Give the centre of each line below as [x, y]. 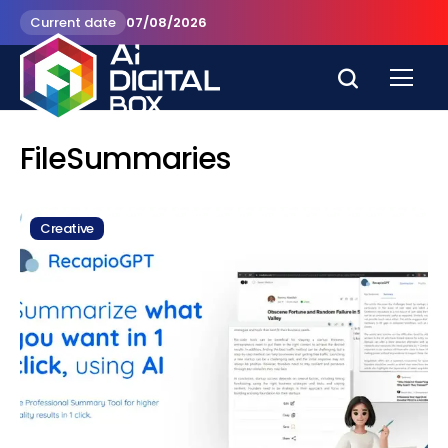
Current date [73, 22]
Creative [67, 228]
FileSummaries [125, 159]
